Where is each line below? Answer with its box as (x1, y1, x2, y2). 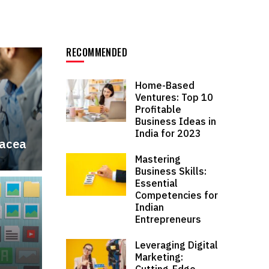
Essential (135, 177, 178, 189)
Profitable (135, 103, 182, 115)
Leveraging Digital (135, 238, 219, 251)
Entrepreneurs (135, 213, 202, 225)
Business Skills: (135, 165, 207, 177)
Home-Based (135, 79, 195, 91)
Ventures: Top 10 (135, 91, 214, 103)
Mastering (135, 153, 181, 165)
